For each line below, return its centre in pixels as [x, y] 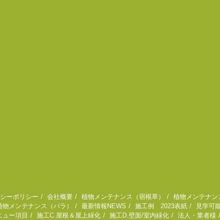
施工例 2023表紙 [161, 206]
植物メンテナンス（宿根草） [123, 197]
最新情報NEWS [104, 206]
